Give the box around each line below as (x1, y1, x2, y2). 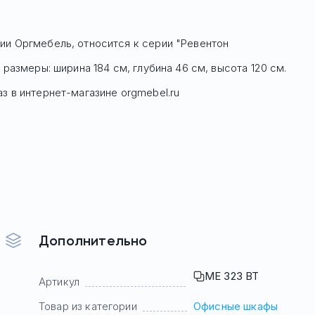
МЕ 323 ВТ (205, 269, 259, 283)
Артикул (39, 275, 80, 288)
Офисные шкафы (193, 300, 278, 313)
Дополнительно (39, 232, 148, 249)
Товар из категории (39, 300, 137, 313)
